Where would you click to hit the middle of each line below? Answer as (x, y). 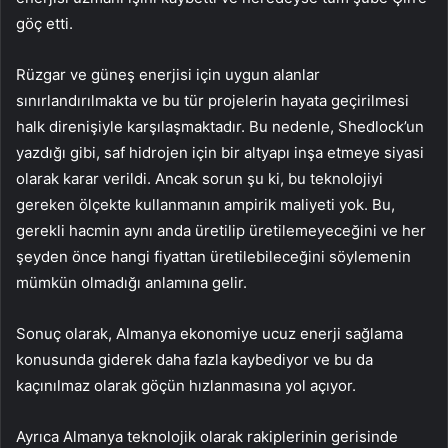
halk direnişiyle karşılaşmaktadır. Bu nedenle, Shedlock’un (220, 126)
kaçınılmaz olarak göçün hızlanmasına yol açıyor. (186, 385)
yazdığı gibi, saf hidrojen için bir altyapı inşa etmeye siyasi (220, 152)
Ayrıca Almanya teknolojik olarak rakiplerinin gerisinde (207, 436)
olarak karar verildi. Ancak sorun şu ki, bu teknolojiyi (199, 178)
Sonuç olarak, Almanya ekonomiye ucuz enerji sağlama (209, 333)
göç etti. (44, 23)
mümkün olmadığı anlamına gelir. (131, 282)
